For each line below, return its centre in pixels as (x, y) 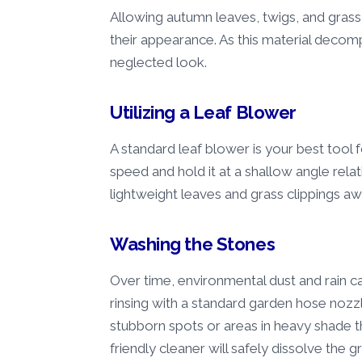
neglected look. (158, 62)
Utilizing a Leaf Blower (203, 113)
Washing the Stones (193, 244)
